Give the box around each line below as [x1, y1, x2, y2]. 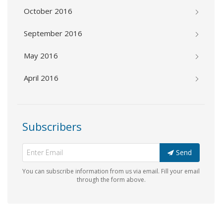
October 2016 [24, 6, 72, 16]
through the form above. [76, 175, 146, 184]
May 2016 [24, 51, 58, 61]
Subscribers [22, 119, 82, 134]
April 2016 [24, 73, 58, 83]
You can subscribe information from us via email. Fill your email [22, 167, 200, 176]
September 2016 [24, 28, 82, 39]
